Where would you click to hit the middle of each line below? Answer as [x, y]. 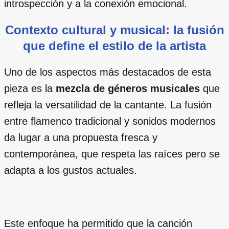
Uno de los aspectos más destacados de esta [108, 72]
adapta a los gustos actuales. [71, 170]
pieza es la [30, 88]
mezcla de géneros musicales [128, 88]
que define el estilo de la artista [114, 45]
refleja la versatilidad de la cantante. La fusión [108, 105]
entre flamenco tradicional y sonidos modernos [110, 121]
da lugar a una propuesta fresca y [81, 137]
